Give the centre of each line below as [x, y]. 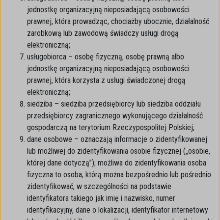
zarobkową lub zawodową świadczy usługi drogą [103, 33]
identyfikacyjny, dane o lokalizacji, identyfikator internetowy [118, 210]
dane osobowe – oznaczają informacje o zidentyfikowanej [117, 139]
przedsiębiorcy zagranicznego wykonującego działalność [115, 116]
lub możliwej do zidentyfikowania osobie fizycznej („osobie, [119, 151]
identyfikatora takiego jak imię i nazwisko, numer [101, 198]
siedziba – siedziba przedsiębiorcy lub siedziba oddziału [114, 104]
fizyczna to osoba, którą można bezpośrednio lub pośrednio [119, 175]
